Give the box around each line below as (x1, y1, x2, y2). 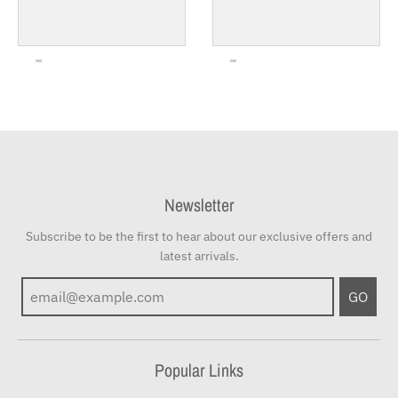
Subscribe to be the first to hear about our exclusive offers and (26, 228, 372, 245)
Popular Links (155, 358, 243, 383)
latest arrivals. (159, 248, 239, 265)
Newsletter (164, 193, 234, 218)
